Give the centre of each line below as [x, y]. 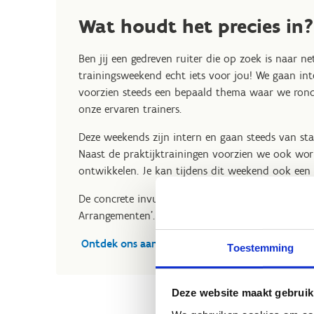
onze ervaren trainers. [130, 109]
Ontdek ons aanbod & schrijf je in [162, 244]
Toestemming [261, 247]
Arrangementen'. [117, 216]
